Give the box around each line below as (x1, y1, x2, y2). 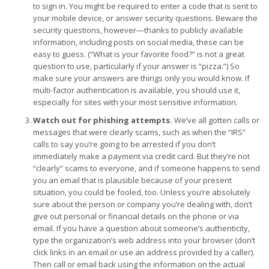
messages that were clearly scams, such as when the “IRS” (33, 127, 246, 138)
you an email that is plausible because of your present (33, 175, 232, 186)
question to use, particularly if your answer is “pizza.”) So (33, 61, 240, 71)
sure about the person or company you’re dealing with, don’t (33, 199, 252, 210)
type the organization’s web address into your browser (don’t (33, 235, 255, 246)
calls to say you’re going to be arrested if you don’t (33, 139, 216, 150)
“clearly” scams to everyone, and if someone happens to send (33, 163, 260, 174)
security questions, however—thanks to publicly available (33, 25, 243, 35)
